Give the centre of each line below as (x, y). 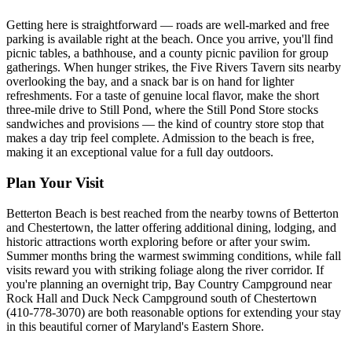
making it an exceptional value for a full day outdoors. (140, 152)
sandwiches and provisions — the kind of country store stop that (165, 124)
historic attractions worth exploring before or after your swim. (158, 241)
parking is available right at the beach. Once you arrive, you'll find (170, 39)
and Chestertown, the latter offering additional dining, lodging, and (171, 227)
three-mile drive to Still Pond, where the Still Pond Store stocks (162, 110)
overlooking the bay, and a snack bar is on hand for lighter (150, 82)
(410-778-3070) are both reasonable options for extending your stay (174, 312)
